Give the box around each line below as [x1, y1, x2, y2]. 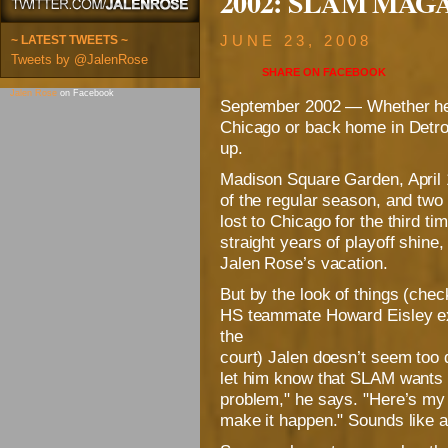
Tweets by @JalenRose [11, 52, 148, 67]
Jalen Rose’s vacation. [220, 253, 388, 273]
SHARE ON [262, 66, 324, 78]
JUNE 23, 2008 [220, 33, 372, 49]
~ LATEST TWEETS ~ [11, 33, 128, 47]
